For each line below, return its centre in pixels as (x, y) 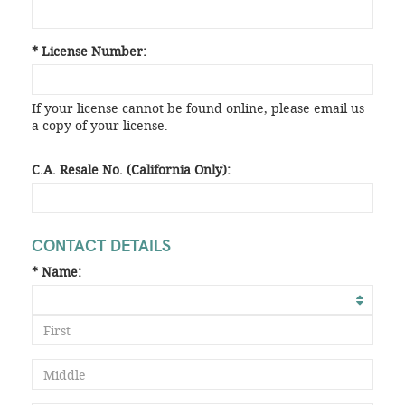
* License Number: (89, 51)
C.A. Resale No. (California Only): (131, 170)
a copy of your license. (100, 125)
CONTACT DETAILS (101, 245)
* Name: (57, 272)
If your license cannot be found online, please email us (198, 108)
